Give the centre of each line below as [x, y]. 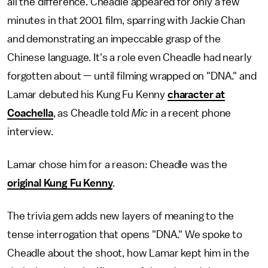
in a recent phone [190, 113]
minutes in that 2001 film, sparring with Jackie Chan [126, 20]
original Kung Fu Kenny [60, 183]
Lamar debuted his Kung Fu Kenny [87, 95]
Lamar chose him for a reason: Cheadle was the [117, 165]
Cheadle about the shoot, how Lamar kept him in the [128, 253]
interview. [31, 132]
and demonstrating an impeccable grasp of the [114, 39]
